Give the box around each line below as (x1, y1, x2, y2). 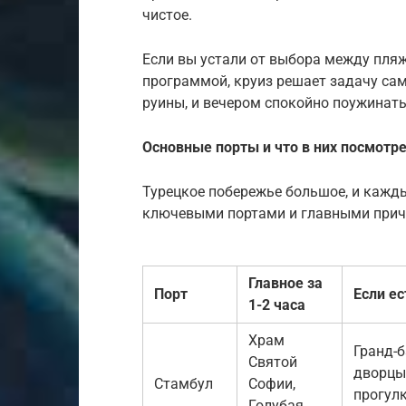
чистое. (142, 5, 192, 24)
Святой (248, 353, 297, 371)
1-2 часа (248, 295, 305, 314)
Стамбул (154, 374, 213, 392)
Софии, (248, 374, 295, 392)
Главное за (248, 274, 323, 292)
